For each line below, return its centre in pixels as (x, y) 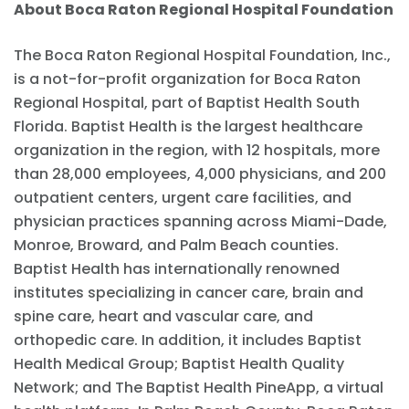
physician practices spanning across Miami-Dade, (200, 222)
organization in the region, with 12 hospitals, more (197, 151)
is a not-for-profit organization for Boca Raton (187, 79)
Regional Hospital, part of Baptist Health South (187, 103)
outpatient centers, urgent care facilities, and (183, 198)
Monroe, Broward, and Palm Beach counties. (176, 246)
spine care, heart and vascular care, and (163, 317)
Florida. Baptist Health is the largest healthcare (188, 127)
